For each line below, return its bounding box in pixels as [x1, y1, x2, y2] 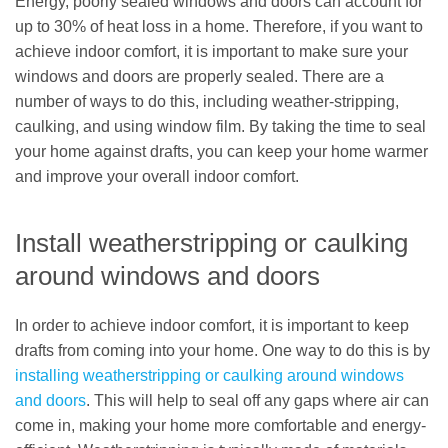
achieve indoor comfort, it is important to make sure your [15, 42, 408, 60]
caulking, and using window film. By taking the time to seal [15, 117, 426, 135]
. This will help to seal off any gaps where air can [86, 391, 429, 409]
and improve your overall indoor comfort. [15, 167, 299, 185]
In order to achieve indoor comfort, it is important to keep [15, 316, 409, 334]
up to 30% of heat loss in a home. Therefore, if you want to [15, 17, 423, 35]
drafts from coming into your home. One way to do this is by [15, 341, 430, 359]
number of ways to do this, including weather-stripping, [15, 92, 399, 110]
